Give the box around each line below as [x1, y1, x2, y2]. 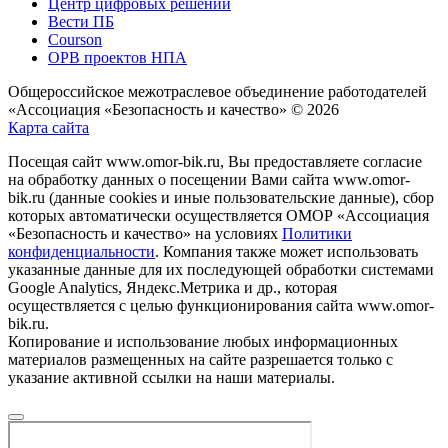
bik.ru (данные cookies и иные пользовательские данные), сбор [8, 188, 434, 206]
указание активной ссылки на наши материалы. [8, 368, 335, 386]
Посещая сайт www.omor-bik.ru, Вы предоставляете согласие [8, 152, 422, 170]
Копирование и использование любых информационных [8, 332, 398, 350]
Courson [48, 30, 102, 48]
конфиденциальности [8, 242, 155, 260]
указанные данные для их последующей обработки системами [8, 260, 434, 278]
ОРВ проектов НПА [48, 48, 187, 66]
